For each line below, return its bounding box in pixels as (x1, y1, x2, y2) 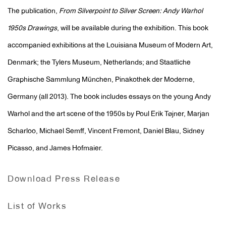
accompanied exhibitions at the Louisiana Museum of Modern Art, (8, 42, 213, 49)
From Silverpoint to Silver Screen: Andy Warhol (59, 8, 203, 15)
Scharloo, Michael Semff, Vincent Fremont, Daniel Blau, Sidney (8, 128, 204, 135)
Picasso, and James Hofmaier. (8, 145, 103, 152)
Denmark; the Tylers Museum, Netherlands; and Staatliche (8, 60, 191, 67)
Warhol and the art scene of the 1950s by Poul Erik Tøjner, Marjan (8, 111, 209, 118)
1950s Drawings (8, 25, 57, 32)
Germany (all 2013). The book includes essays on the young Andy (8, 94, 211, 101)
